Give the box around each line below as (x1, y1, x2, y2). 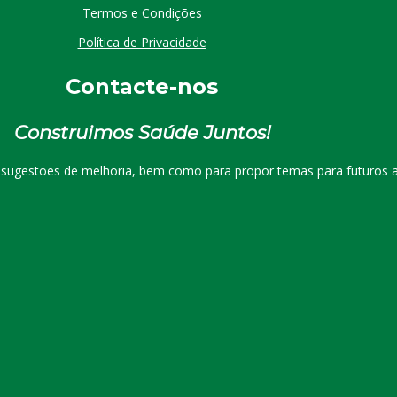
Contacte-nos (66, 73, 218, 99)
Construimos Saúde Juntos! (13, 121, 270, 144)
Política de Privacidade (77, 33, 206, 51)
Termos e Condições (82, 4, 202, 21)
